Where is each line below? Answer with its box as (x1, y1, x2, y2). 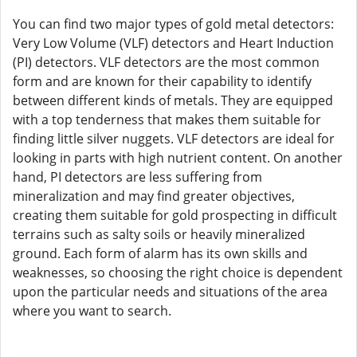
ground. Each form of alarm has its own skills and (13, 245, 308, 262)
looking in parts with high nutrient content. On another (13, 149, 343, 167)
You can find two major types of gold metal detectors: (13, 15, 334, 33)
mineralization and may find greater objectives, (13, 187, 295, 205)
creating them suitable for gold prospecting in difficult (13, 206, 337, 224)
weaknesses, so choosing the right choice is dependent (13, 264, 343, 281)
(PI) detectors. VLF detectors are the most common (13, 53, 320, 71)
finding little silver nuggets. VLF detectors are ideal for (13, 130, 335, 147)
